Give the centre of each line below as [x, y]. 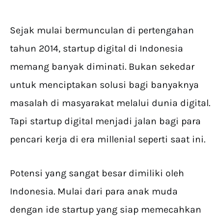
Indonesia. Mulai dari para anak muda [94, 191]
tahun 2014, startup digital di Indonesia [96, 48]
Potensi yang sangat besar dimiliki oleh [97, 173]
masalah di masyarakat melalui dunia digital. [110, 103]
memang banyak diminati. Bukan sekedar [102, 66]
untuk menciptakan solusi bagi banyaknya [104, 84]
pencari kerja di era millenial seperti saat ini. [108, 139]
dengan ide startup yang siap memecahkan [106, 209]
